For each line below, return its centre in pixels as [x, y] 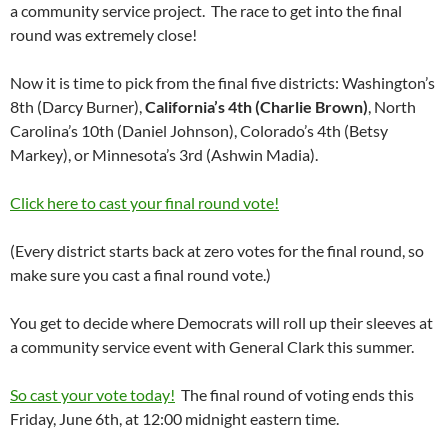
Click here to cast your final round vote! [144, 203]
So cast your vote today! [92, 395]
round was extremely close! [103, 35]
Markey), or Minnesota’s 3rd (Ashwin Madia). [164, 155]
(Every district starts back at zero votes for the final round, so [217, 251]
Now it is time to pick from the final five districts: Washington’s [222, 83]
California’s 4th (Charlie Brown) [256, 107]
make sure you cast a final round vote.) [140, 275]
